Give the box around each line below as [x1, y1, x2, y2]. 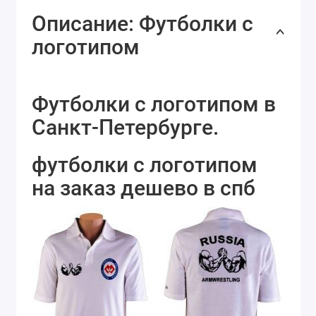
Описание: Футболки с [32, 11, 253, 37]
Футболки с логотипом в [32, 92, 276, 117]
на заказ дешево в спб [32, 176, 255, 201]
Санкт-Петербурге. [32, 115, 219, 140]
